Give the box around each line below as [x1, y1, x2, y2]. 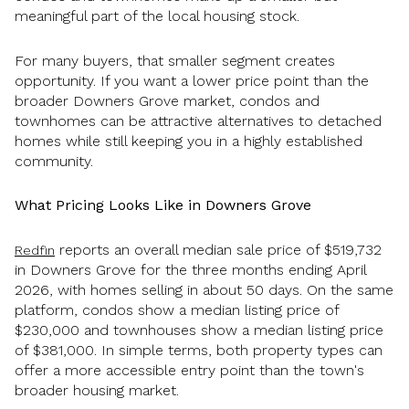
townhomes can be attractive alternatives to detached [15, 111, 382, 130]
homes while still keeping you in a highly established [15, 131, 362, 150]
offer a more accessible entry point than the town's [15, 361, 364, 379]
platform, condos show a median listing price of [15, 300, 339, 319]
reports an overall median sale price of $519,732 [55, 240, 382, 258]
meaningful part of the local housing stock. [15, 6, 299, 25]
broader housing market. [15, 381, 179, 399]
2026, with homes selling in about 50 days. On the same [15, 280, 393, 299]
